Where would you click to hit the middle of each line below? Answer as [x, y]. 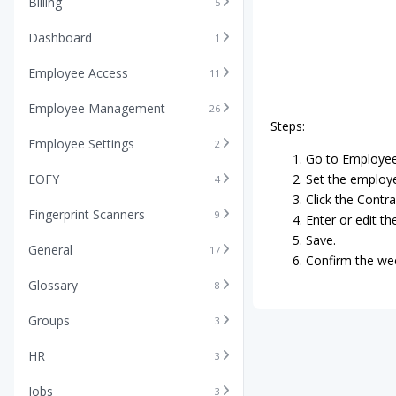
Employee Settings [81, 143]
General [50, 249]
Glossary [53, 285]
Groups [49, 320]
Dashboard [60, 37]
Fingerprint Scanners [87, 214]
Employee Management [97, 108]
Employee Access [78, 72]
